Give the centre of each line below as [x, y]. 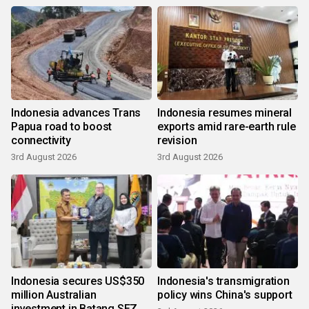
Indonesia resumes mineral [225, 113]
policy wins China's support [225, 295]
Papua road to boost [62, 127]
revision [177, 141]
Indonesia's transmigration [223, 281]
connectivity [41, 141]
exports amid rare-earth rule [227, 127]
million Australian [54, 295]
